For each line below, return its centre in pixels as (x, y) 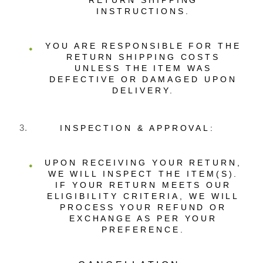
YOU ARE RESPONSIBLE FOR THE (143, 46)
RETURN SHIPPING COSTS (143, 57)
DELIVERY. (143, 90)
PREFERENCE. (143, 230)
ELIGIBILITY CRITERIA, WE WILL (143, 196)
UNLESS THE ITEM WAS (143, 68)
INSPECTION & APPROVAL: (137, 128)
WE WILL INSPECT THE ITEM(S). (143, 174)
